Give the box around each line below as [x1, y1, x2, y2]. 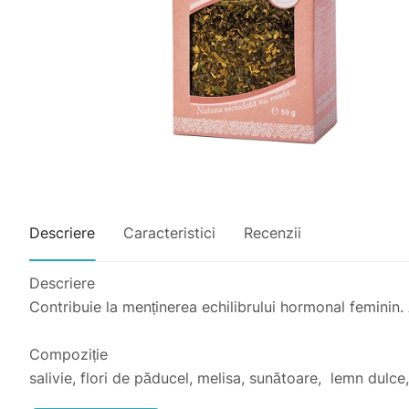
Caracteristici [123, 223, 215, 242]
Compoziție [29, 344, 108, 363]
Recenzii [244, 223, 301, 242]
